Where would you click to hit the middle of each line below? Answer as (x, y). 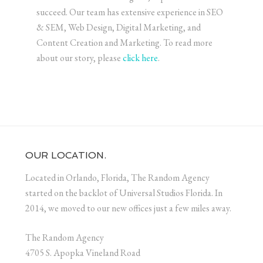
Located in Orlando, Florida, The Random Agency (117, 178)
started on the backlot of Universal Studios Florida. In (124, 193)
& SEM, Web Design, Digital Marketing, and (119, 27)
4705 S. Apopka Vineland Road (82, 253)
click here (141, 58)
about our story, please (80, 58)
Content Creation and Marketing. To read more (125, 42)
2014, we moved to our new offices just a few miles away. (128, 208)
